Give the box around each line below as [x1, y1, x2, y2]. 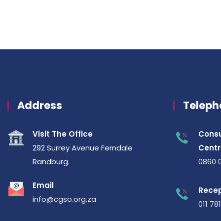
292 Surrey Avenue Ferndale [33, 143, 133, 153]
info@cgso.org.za [33, 194, 96, 204]
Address [17, 98, 62, 112]
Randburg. [33, 156, 70, 167]
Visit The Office [33, 129, 93, 139]
